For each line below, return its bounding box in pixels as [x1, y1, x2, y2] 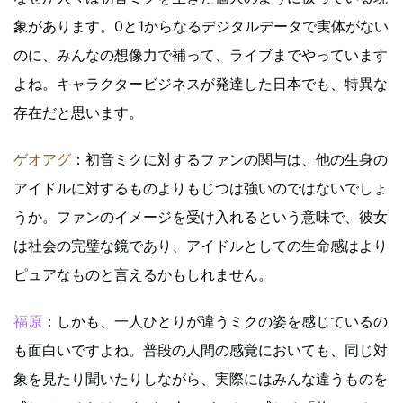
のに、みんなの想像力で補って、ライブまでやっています [13, 45, 388, 64]
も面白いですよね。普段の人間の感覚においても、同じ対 [13, 340, 388, 359]
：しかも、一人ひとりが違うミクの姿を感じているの [42, 311, 388, 330]
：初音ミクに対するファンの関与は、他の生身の [71, 149, 388, 168]
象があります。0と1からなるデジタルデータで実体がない [13, 16, 389, 35]
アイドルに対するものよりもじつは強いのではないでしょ [13, 178, 388, 197]
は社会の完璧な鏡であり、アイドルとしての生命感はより [13, 236, 388, 255]
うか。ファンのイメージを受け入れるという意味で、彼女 [13, 207, 388, 226]
